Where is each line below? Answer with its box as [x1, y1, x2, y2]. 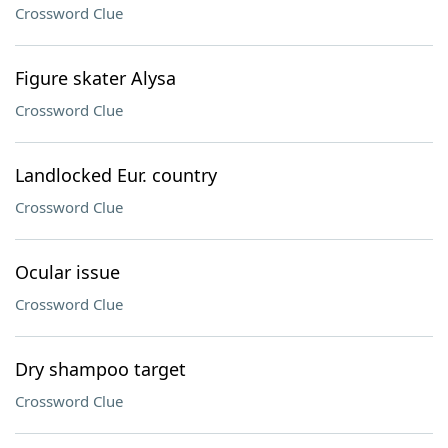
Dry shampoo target [15, 357, 186, 381]
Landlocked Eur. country [15, 163, 217, 187]
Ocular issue [15, 260, 120, 284]
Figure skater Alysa [15, 66, 176, 90]
